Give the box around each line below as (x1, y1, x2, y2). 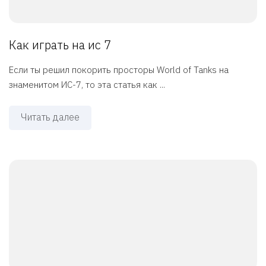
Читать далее (21, 111, 80, 123)
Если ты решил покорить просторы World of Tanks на (9, 64, 229, 76)
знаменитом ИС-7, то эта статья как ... (9, 79, 165, 91)
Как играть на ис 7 (9, 37, 111, 53)
